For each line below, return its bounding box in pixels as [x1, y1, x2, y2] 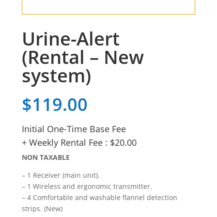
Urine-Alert [21, 25, 120, 51]
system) [21, 62, 91, 88]
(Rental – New [21, 44, 144, 69]
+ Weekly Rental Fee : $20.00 [21, 136, 137, 148]
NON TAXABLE [21, 152, 70, 162]
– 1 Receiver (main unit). [21, 170, 100, 180]
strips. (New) [21, 203, 62, 213]
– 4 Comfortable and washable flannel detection [21, 192, 177, 202]
